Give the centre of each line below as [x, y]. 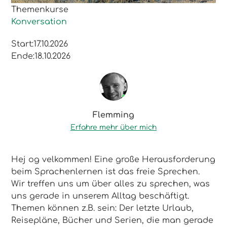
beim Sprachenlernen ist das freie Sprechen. [106, 172]
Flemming [113, 115]
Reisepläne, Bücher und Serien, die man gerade [112, 220]
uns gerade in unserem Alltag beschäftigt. [100, 196]
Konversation [39, 22]
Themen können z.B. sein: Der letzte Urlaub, [103, 208]
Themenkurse [40, 9]
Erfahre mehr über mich [113, 127]
